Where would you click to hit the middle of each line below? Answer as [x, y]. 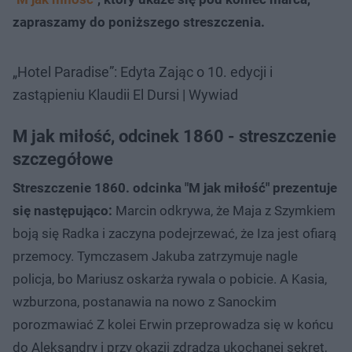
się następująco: [62, 210]
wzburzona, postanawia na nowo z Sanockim [145, 301]
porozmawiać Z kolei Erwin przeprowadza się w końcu [173, 324]
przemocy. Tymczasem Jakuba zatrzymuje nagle [155, 256]
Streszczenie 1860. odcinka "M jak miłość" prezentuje [175, 187]
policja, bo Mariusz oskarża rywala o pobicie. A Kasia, [170, 279]
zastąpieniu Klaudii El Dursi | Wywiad [125, 94]
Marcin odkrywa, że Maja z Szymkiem [224, 210]
